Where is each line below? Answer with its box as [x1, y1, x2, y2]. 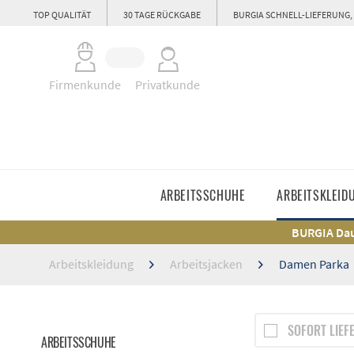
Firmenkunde [49, 77, 121, 92]
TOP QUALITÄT [33, 9, 91, 21]
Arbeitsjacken [170, 256, 243, 272]
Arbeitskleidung [49, 256, 134, 272]
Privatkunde [135, 77, 200, 92]
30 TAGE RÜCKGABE [123, 9, 201, 21]
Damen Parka [279, 256, 349, 272]
